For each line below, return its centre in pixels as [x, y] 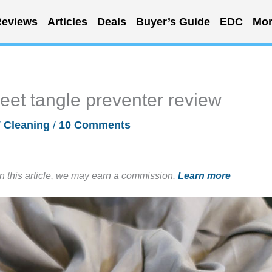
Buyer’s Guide [173, 22]
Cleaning [27, 125]
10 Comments [95, 125]
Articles [67, 22]
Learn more [204, 175]
